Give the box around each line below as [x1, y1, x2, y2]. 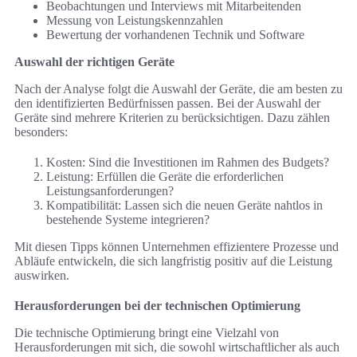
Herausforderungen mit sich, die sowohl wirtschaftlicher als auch [14, 340, 339, 355]
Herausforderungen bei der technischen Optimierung [14, 299, 300, 313]
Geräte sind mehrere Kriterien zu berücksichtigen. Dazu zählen [14, 111, 330, 125]
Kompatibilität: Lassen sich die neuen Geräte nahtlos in [46, 198, 323, 213]
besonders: [14, 125, 68, 139]
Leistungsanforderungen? [46, 184, 174, 198]
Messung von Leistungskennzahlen [46, 14, 223, 28]
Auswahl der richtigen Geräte [14, 55, 175, 69]
